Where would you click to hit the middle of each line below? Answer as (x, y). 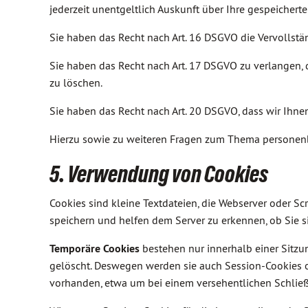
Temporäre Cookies (95, 249)
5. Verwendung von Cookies (159, 174)
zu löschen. (76, 82)
